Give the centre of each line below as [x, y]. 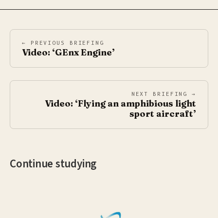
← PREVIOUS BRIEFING [63, 43]
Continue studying [53, 163]
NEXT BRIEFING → [163, 94]
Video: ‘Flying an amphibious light [120, 103]
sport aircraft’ [163, 113]
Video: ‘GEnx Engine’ [68, 52]
